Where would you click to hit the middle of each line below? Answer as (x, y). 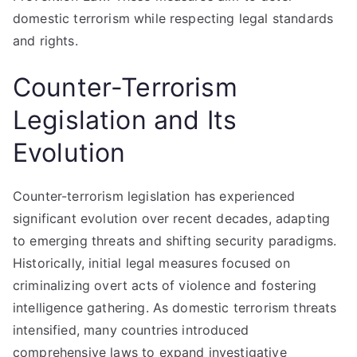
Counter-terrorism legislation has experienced (154, 196)
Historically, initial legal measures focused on (152, 263)
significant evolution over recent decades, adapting (172, 218)
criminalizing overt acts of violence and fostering (165, 285)
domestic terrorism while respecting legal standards (173, 18)
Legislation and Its (125, 120)
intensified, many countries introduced (131, 330)
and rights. (45, 41)
